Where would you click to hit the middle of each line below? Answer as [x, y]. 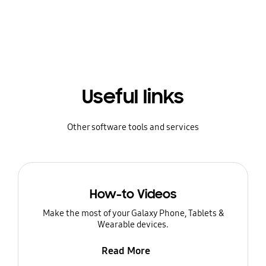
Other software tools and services [133, 127]
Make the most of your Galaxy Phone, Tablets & [133, 213]
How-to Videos [133, 194]
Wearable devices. [133, 225]
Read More [126, 251]
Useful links [133, 96]
